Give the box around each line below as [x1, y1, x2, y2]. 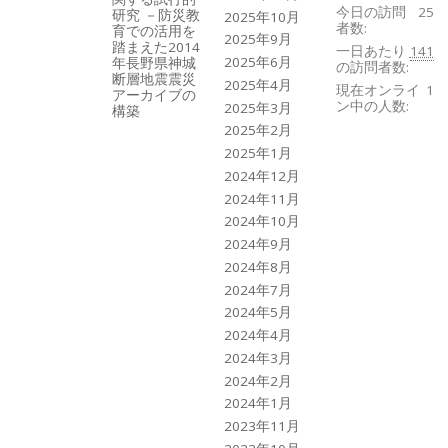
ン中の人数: [335, 96, 409, 115]
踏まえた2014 [111, 37, 200, 56]
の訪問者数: [335, 58, 409, 77]
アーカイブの [111, 85, 196, 104]
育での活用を [111, 21, 196, 40]
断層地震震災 [111, 69, 196, 88]
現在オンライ [335, 80, 420, 99]
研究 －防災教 [111, 5, 200, 24]
